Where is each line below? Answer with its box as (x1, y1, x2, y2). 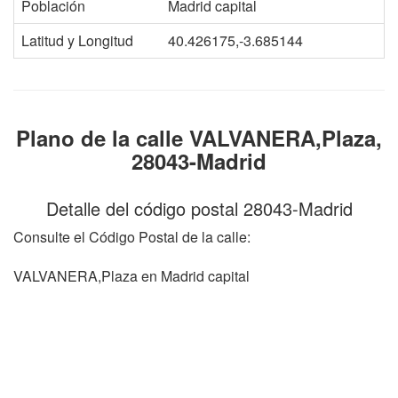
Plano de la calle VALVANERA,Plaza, (16, 123, 382, 153)
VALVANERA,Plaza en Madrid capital (13, 266, 250, 286)
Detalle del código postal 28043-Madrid (45, 195, 353, 221)
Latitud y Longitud (21, 30, 133, 51)
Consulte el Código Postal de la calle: (13, 227, 251, 247)
